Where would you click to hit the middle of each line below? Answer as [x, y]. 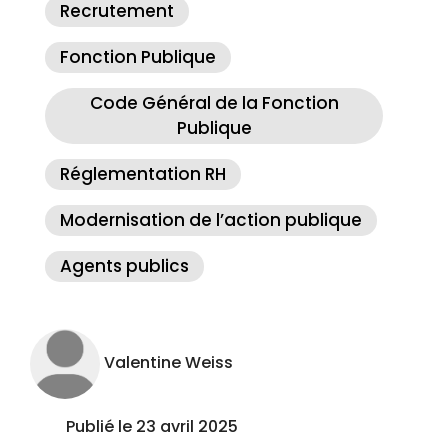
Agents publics [124, 266]
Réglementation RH [143, 174]
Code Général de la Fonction [214, 103]
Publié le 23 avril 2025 [152, 427]
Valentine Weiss [168, 363]
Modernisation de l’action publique [211, 220]
